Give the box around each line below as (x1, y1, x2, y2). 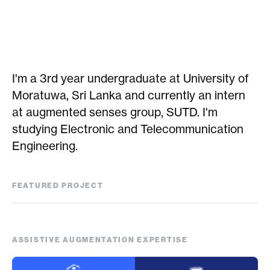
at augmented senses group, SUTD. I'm (12, 105, 218, 119)
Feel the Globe (22, 184, 84, 196)
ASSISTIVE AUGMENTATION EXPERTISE (12, 236, 188, 244)
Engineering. (12, 139, 78, 153)
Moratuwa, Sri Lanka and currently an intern (12, 88, 245, 102)
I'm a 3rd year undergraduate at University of (12, 71, 249, 86)
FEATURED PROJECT (12, 181, 104, 190)
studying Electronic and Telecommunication (12, 122, 243, 136)
